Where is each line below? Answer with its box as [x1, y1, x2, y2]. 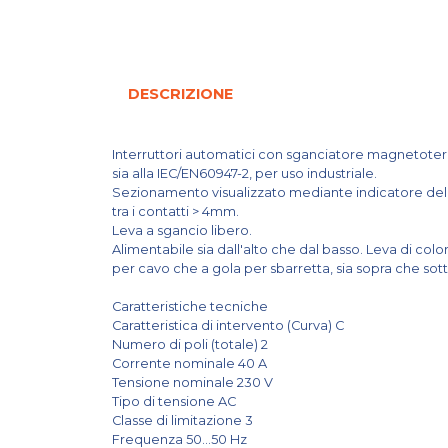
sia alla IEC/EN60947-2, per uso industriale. [112, 165, 377, 181]
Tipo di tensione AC [112, 393, 239, 409]
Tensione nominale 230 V [112, 374, 276, 390]
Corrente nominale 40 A [112, 355, 270, 371]
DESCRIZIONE [128, 84, 233, 103]
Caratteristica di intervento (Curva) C [112, 317, 347, 333]
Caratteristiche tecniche [112, 298, 271, 314]
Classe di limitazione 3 [112, 412, 256, 428]
